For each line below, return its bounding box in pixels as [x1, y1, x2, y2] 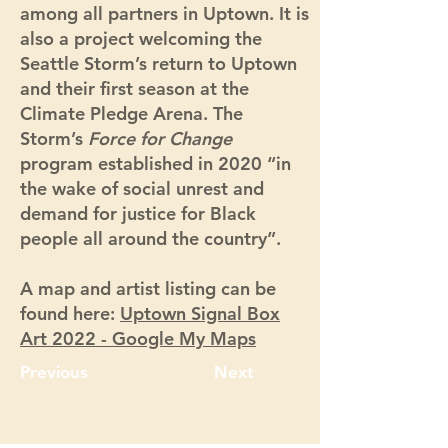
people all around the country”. [20, 227, 286, 250]
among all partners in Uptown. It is [20, 2, 309, 25]
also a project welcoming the [20, 27, 262, 50]
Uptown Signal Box [120, 302, 280, 325]
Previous [20, 362, 88, 382]
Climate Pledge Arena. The [20, 102, 243, 125]
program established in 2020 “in [20, 152, 291, 175]
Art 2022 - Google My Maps [20, 327, 256, 350]
